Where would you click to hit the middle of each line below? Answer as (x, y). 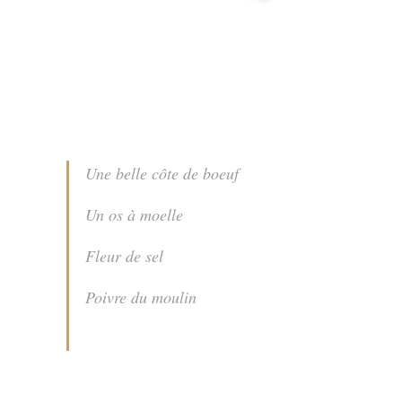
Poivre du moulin (141, 297)
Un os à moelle (134, 214)
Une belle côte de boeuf (162, 173)
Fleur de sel (124, 255)
